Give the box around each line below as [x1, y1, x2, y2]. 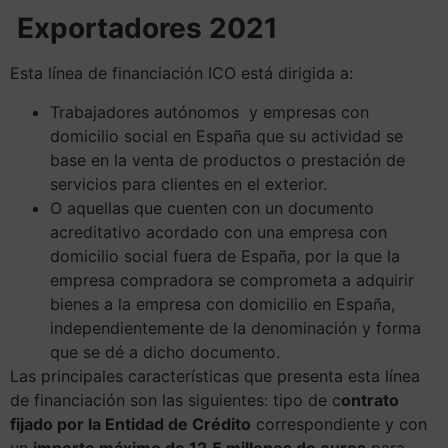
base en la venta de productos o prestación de [50, 149, 405, 170]
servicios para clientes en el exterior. [50, 173, 327, 194]
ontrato [341, 389, 399, 410]
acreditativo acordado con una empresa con [50, 221, 387, 242]
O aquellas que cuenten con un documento [50, 197, 374, 218]
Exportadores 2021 [10, 11, 278, 46]
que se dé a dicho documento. [50, 341, 280, 362]
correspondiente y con [251, 413, 427, 434]
